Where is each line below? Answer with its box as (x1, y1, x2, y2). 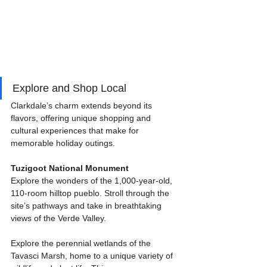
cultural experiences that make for (11, 125, 141, 135)
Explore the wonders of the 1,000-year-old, (11, 175, 175, 185)
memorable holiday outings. (11, 138, 115, 148)
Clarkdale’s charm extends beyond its (11, 100, 154, 110)
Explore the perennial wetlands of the (11, 238, 153, 248)
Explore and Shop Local (13, 82, 126, 94)
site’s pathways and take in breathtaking (11, 200, 164, 210)
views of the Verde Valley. (11, 213, 106, 223)
